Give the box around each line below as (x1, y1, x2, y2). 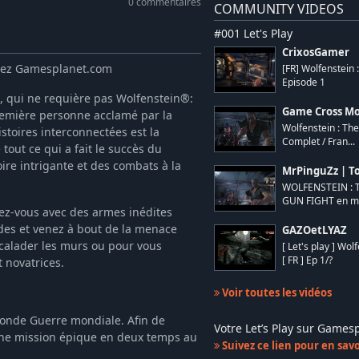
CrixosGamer (281, 46, 349, 60)
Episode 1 (281, 76, 325, 89)
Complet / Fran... (281, 135, 355, 148)
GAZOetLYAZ (281, 224, 347, 238)
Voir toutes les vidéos (219, 285, 332, 301)
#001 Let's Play (213, 26, 292, 42)
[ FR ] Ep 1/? (281, 254, 333, 267)
